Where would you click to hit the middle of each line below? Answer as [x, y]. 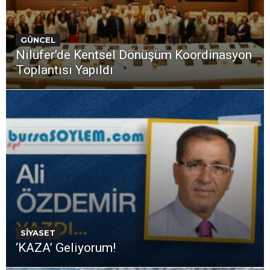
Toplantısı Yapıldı [64, 70]
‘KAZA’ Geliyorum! [66, 248]
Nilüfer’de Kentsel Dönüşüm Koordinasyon [134, 55]
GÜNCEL [38, 40]
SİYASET [38, 233]
